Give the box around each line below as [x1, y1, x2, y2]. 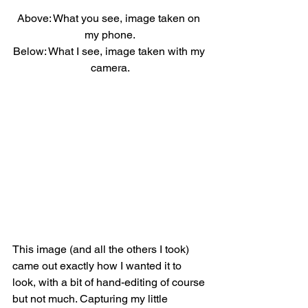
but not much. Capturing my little [12, 292, 170, 306]
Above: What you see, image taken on [17, 11, 203, 25]
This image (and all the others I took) [12, 243, 192, 256]
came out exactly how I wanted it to [12, 259, 184, 273]
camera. [90, 60, 130, 74]
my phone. [85, 27, 135, 41]
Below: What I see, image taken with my [12, 44, 208, 58]
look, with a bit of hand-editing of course [12, 276, 208, 289]
